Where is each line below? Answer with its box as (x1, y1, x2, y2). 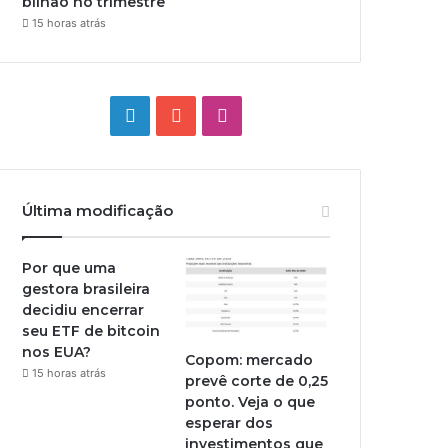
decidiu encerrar (22, 301, 145, 319)
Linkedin (134, 104, 206, 125)
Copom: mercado (185, 350, 314, 369)
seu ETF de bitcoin (22, 322, 161, 340)
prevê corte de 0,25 (185, 371, 329, 390)
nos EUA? (22, 343, 92, 361)
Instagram (226, 104, 313, 125)
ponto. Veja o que (185, 392, 316, 411)
